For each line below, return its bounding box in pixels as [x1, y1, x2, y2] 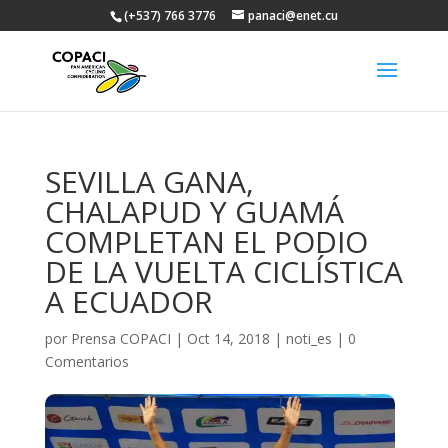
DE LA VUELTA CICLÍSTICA [44, 251, 403, 292]
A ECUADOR [44, 281, 213, 322]
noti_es [285, 329, 332, 348]
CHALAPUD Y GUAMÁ [44, 191, 344, 232]
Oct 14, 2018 [186, 329, 270, 348]
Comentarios [44, 352, 129, 371]
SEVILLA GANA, [44, 161, 254, 202]
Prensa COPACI [70, 329, 171, 348]
